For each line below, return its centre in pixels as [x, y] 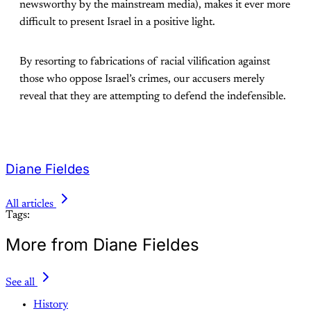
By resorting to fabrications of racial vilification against [145, 62]
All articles [30, 204]
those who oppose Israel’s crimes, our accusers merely [142, 79]
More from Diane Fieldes [102, 244]
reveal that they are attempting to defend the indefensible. [153, 97]
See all [20, 282]
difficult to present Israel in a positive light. [117, 23]
